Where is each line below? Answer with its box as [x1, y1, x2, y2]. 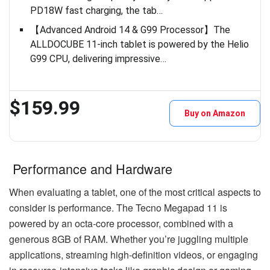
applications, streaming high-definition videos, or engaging [9, 247, 258, 262]
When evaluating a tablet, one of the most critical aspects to [9, 184, 261, 199]
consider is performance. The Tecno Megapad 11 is [9, 200, 227, 215]
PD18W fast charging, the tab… [30, 5, 163, 17]
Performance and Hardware [9, 159, 172, 178]
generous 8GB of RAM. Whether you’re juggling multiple [9, 231, 248, 246]
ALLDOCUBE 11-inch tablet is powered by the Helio [30, 39, 250, 51]
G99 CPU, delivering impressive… [30, 53, 167, 65]
